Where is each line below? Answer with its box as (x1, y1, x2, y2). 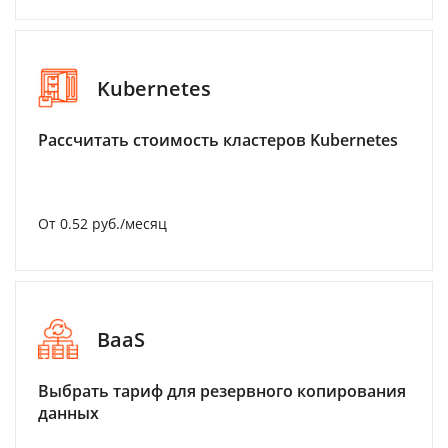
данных (38, 402, 99, 424)
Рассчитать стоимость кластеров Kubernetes (38, 129, 398, 151)
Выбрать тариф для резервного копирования (38, 380, 406, 402)
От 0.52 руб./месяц (38, 214, 167, 233)
